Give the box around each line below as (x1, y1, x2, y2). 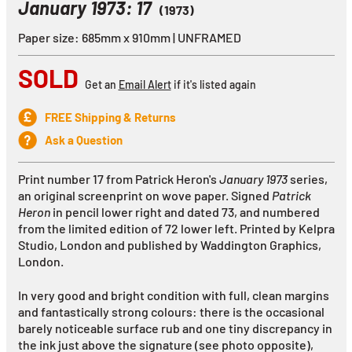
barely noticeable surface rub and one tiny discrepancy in (17, 320, 332, 335)
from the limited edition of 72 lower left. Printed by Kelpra (17, 220, 335, 236)
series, (287, 170, 328, 186)
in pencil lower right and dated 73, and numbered (49, 203, 320, 219)
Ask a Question (44, 132, 123, 147)
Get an (84, 78, 119, 92)
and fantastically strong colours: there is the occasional (17, 303, 324, 319)
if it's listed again (170, 78, 256, 92)
